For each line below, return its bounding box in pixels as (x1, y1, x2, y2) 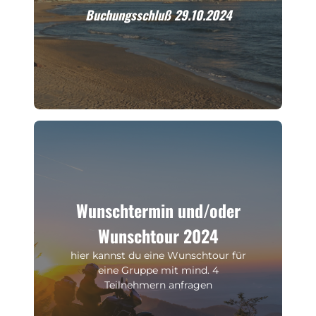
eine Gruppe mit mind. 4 (97, 263, 219, 276)
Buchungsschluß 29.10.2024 (85, 5, 231, 24)
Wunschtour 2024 (97, 222, 219, 248)
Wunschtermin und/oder (75, 197, 241, 223)
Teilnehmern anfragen (104, 278, 212, 291)
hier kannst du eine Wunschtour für (70, 248, 246, 262)
